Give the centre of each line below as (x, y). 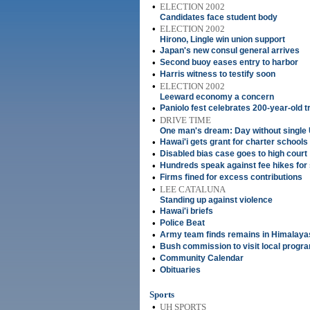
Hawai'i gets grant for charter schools (234, 142)
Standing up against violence (216, 200)
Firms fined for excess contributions (231, 177)
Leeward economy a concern (217, 97)
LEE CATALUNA (193, 189)
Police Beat (182, 223)
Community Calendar (202, 258)
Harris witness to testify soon (218, 74)
